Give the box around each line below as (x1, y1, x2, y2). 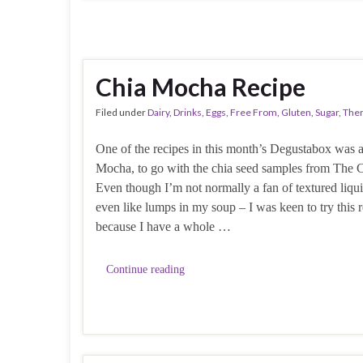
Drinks (173, 105, 202, 118)
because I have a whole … (96, 219, 231, 233)
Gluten (281, 105, 311, 118)
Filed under (96, 105, 147, 118)
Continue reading (106, 263, 185, 275)
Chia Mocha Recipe (96, 71, 305, 101)
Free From (230, 105, 277, 118)
